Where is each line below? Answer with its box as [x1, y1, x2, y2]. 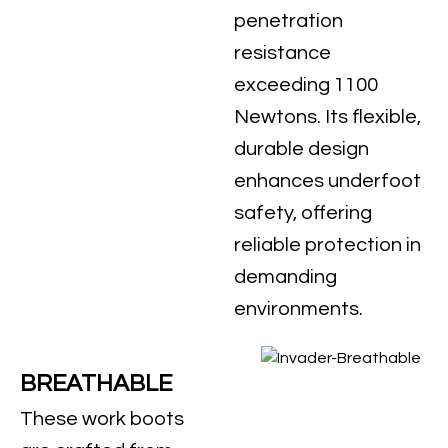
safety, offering [233, 203, 372, 223]
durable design [233, 139, 369, 159]
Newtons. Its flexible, [233, 107, 421, 127]
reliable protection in [233, 235, 421, 255]
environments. [233, 299, 363, 319]
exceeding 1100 [233, 75, 378, 95]
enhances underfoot [233, 171, 421, 191]
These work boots [20, 409, 184, 429]
